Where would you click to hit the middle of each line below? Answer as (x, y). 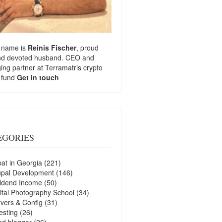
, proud (87, 47)
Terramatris (64, 67)
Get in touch (38, 77)
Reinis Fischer (52, 47)
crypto (93, 67)
